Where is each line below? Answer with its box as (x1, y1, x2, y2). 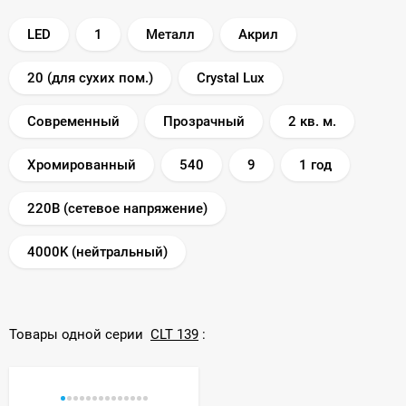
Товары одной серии (9, 325, 150, 343)
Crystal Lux (197, 69, 265, 86)
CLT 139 (150, 325, 198, 343)
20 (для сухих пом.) (27, 69, 153, 86)
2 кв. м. (288, 112, 336, 130)
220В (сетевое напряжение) (27, 199, 208, 217)
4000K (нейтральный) (27, 243, 168, 260)
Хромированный (27, 156, 136, 173)
